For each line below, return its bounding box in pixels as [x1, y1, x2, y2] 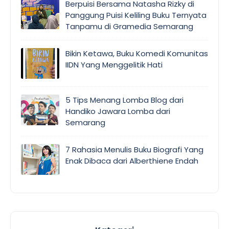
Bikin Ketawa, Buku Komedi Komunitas [65, 48, 208, 59]
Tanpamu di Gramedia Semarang [65, 20, 193, 32]
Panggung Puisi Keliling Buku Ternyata [65, 9, 207, 20]
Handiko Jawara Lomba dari [65, 105, 170, 117]
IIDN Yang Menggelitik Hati [65, 59, 163, 70]
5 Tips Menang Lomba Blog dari [65, 94, 184, 105]
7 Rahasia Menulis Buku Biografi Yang [65, 144, 203, 155]
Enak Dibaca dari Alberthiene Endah [65, 155, 198, 166]
